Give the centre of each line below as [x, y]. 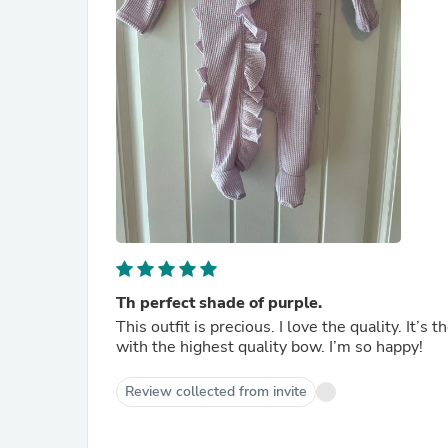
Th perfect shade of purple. [219, 303]
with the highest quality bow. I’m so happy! [269, 347]
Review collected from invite [216, 391]
